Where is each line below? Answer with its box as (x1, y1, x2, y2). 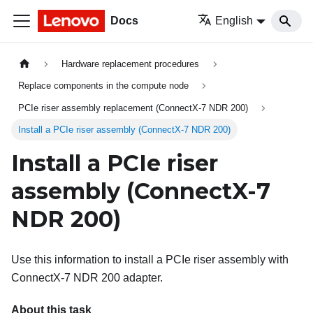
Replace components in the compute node (18, 80, 189, 92)
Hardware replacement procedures (61, 59, 200, 70)
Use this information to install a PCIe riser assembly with (11, 253, 289, 265)
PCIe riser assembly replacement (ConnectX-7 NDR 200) (18, 102, 249, 113)
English (215, 15, 254, 27)
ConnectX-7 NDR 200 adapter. (11, 271, 163, 284)
